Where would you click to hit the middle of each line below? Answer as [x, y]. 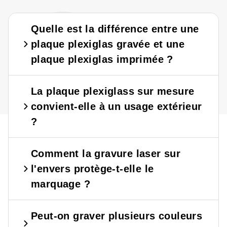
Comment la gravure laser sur [106, 153]
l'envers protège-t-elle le [92, 168]
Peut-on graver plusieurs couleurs [117, 216]
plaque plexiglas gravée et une [108, 44]
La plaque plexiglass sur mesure [113, 91]
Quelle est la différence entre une [115, 29]
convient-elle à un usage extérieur [117, 106]
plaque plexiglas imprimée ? [102, 59]
